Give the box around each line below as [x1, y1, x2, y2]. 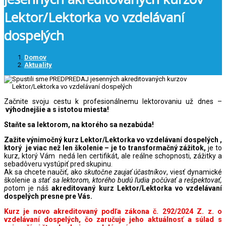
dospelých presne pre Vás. [4, 192, 92, 200]
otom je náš [8, 184, 52, 192]
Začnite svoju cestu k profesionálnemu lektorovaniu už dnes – [4, 97, 222, 105]
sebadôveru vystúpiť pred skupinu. [4, 159, 114, 168]
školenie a [4, 176, 39, 184]
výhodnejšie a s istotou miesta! [6, 105, 109, 114]
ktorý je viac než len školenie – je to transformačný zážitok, [4, 143, 208, 152]
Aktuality [24, 61, 52, 69]
